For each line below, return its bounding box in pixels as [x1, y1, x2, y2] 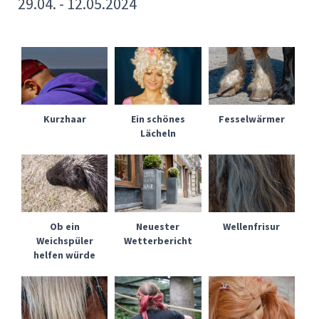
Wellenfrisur [223, 219, 281, 233]
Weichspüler [36, 234, 93, 247]
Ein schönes [130, 112, 185, 125]
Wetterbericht [123, 234, 192, 247]
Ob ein [49, 219, 80, 233]
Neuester [136, 219, 180, 233]
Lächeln [140, 126, 176, 140]
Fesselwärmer [218, 112, 285, 125]
